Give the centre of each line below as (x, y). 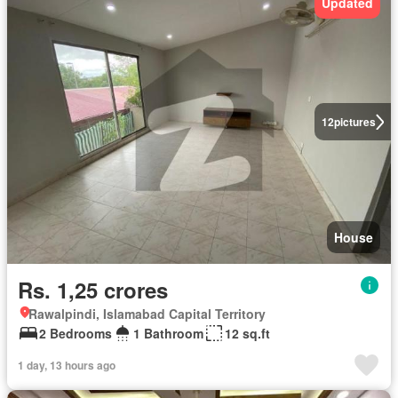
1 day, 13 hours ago (67, 366)
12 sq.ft (247, 334)
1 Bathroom (168, 334)
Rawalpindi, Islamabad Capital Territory (147, 314)
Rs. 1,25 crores (93, 290)
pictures (354, 122)
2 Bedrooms (76, 334)
